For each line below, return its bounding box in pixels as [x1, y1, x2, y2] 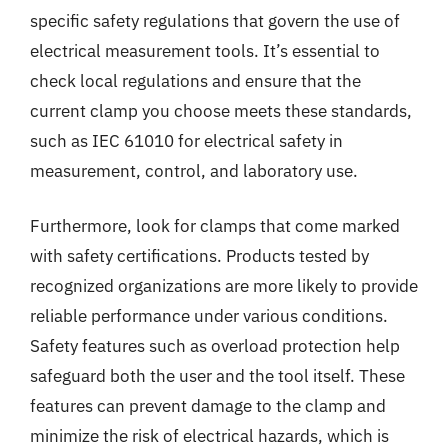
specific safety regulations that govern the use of [30, 9, 400, 32]
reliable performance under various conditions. [30, 305, 388, 327]
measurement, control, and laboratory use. [30, 159, 358, 182]
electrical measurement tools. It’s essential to [30, 39, 380, 62]
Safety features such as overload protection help [30, 335, 400, 357]
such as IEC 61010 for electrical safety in [30, 129, 343, 152]
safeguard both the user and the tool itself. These [30, 365, 405, 387]
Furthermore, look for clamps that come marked [30, 215, 400, 237]
